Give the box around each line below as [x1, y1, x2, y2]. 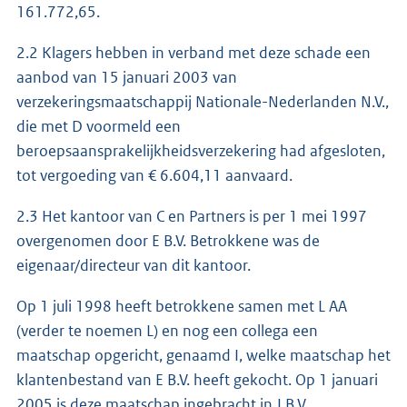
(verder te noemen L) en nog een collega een [16, 320, 318, 341]
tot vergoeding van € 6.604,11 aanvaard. [16, 164, 293, 185]
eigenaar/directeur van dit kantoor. [16, 254, 251, 275]
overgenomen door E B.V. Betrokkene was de [16, 230, 320, 251]
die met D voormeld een [16, 115, 181, 136]
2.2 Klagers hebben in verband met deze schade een [16, 42, 371, 63]
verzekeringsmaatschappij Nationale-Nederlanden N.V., [16, 91, 389, 112]
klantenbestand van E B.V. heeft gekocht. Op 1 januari [16, 369, 378, 390]
